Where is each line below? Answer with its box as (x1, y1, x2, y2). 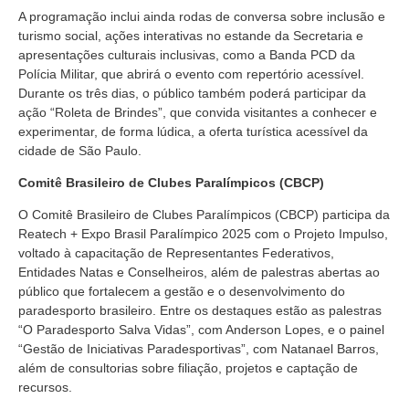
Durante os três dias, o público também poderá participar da (18, 85, 366, 100)
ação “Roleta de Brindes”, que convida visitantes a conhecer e (18, 104, 377, 120)
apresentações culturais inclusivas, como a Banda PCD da (18, 47, 355, 62)
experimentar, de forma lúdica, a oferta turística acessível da (18, 123, 368, 139)
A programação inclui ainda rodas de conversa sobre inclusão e (18, 8, 385, 24)
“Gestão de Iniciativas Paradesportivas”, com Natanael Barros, (18, 341, 379, 357)
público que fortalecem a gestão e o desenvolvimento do (18, 284, 345, 299)
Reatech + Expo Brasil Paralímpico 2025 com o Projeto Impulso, (18, 226, 388, 242)
